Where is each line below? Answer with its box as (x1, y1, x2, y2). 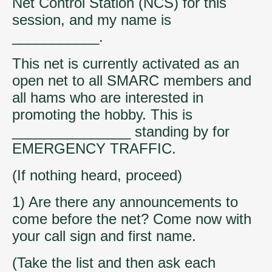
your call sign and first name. (12, 227, 196, 244)
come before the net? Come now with (12, 210, 251, 227)
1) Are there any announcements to (12, 193, 238, 210)
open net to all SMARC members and (12, 72, 251, 89)
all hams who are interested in (12, 89, 203, 106)
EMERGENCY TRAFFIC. (12, 140, 176, 157)
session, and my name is (12, 11, 171, 28)
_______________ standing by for (12, 123, 229, 140)
